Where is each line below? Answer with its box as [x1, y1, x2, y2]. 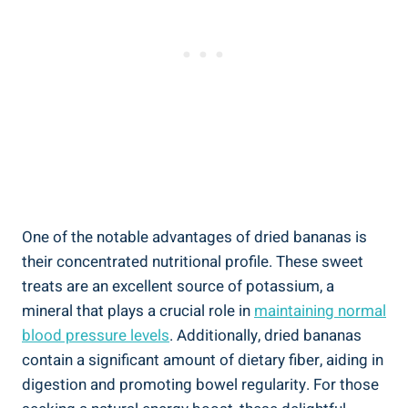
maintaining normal [254, 299, 386, 322]
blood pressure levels [22, 323, 169, 347]
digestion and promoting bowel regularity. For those [22, 372, 379, 396]
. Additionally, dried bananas [169, 323, 362, 347]
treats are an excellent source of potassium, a [22, 274, 334, 298]
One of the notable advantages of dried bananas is [22, 225, 367, 249]
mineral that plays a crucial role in [22, 299, 254, 322]
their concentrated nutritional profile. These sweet [22, 250, 363, 273]
